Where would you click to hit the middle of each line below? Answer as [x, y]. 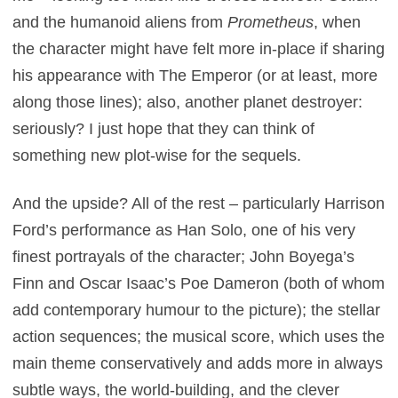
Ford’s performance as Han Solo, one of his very [184, 230]
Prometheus [271, 22]
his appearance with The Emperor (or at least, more [195, 76]
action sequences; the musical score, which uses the [199, 337]
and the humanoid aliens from [120, 22]
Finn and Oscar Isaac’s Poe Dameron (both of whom [199, 283]
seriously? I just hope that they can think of [164, 129]
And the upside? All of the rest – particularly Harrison [199, 203]
